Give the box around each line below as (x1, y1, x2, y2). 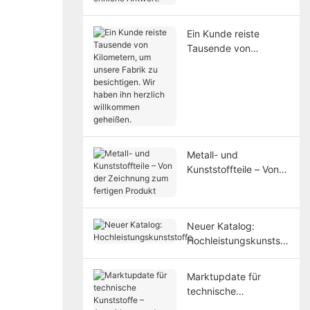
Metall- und (186, 148, 238, 161)
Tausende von (186, 42, 250, 54)
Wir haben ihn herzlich (186, 85, 286, 98)
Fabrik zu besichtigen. (186, 71, 287, 83)
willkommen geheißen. (186, 100, 287, 112)
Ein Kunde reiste (186, 27, 259, 39)
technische (186, 284, 236, 297)
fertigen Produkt (186, 192, 261, 204)
